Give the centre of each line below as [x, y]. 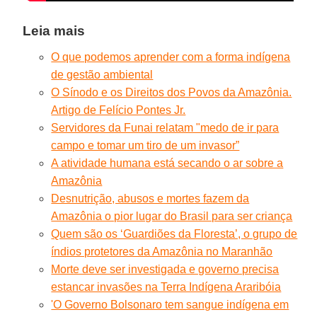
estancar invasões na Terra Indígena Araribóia [166, 287]
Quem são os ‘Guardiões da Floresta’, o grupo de [174, 234]
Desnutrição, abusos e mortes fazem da [150, 198]
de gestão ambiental [102, 74]
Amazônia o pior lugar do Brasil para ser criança [172, 216]
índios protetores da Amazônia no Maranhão [162, 251]
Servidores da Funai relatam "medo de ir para [165, 127]
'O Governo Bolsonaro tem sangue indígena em [170, 304]
